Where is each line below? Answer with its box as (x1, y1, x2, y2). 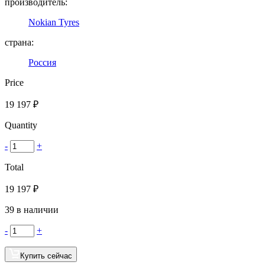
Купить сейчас (20, 251, 72, 260)
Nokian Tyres (28, 17, 79, 27)
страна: (5, 37, 34, 47)
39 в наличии (5, 204, 59, 215)
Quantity (5, 119, 37, 130)
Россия (28, 57, 56, 67)
